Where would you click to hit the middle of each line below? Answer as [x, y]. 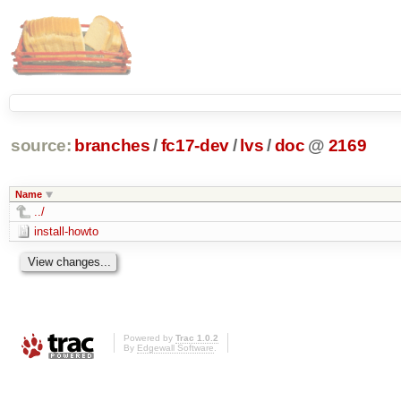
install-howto [66, 231]
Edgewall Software [175, 348]
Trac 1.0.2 [197, 338]
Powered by [149, 338]
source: [41, 146]
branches [112, 146]
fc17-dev [195, 146]
